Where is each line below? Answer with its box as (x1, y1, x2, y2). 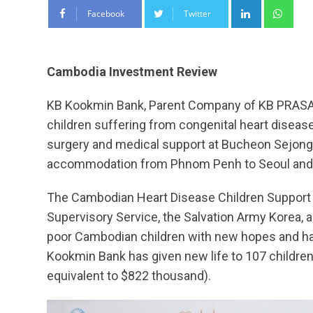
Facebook (87, 7, 124, 20)
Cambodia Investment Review (47, 64, 217, 79)
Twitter (184, 7, 211, 20)
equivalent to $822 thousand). (47, 268, 211, 283)
